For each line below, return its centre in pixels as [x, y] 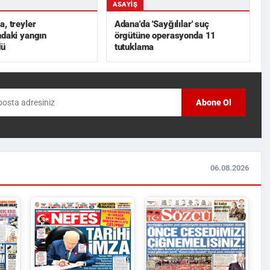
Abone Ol [214, 103]
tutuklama [134, 47]
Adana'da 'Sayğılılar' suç [162, 24]
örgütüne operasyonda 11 [165, 35]
